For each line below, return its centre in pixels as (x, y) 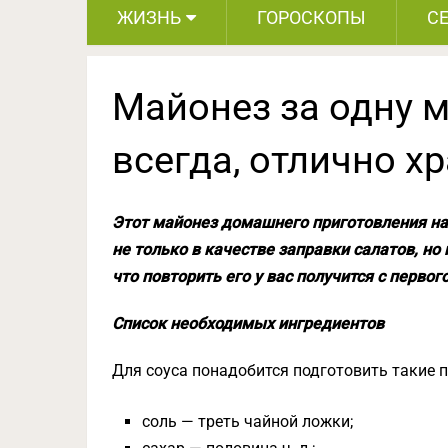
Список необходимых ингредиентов (248, 323)
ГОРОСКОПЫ (311, 17)
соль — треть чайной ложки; (248, 421)
